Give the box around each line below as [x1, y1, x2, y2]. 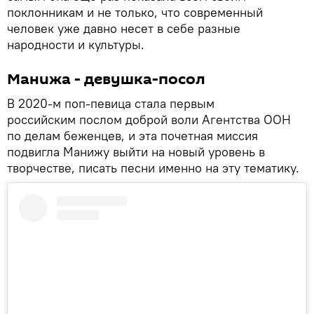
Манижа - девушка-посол [7, 69, 205, 90]
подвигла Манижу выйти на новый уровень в [7, 144, 265, 161]
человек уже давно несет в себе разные [7, 20, 240, 37]
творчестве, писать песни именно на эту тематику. [7, 160, 303, 177]
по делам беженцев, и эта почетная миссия [7, 128, 258, 144]
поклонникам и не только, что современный [7, 4, 263, 21]
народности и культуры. [7, 36, 144, 53]
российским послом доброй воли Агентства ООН [7, 111, 291, 128]
